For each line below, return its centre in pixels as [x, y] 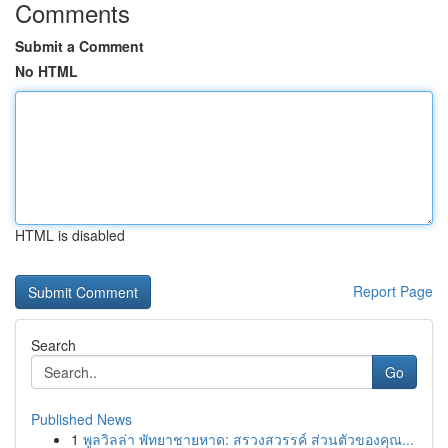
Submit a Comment [79, 46]
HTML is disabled [70, 235]
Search [53, 345]
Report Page [393, 291]
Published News [81, 419]
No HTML [46, 71]
